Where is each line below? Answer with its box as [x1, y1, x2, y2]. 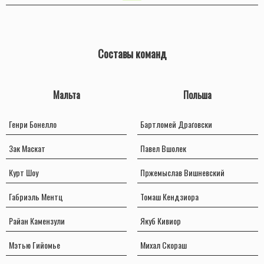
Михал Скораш [140, 239, 187, 252]
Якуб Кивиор [140, 214, 181, 227]
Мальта [52, 88, 80, 103]
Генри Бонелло [9, 118, 57, 131]
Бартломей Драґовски [140, 118, 212, 131]
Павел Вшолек [140, 142, 186, 155]
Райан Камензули [9, 214, 65, 227]
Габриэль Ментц [9, 190, 63, 203]
